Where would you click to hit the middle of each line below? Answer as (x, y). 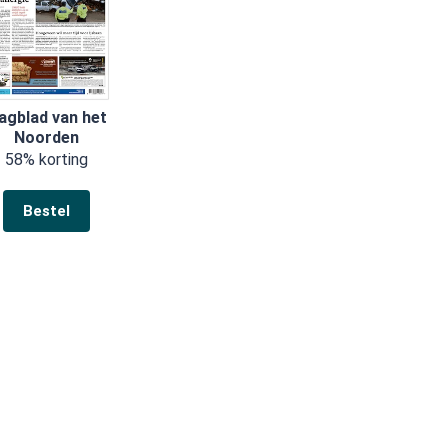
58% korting (47, 159)
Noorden (47, 137)
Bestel (47, 210)
